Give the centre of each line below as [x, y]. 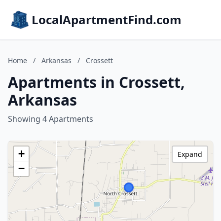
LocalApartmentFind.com [107, 19]
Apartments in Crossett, [96, 82]
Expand [190, 154]
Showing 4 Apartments [51, 119]
